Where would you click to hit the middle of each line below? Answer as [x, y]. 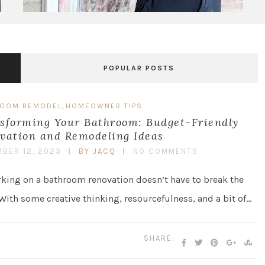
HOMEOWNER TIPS [104, 106]
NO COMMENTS [166, 151]
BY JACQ [97, 151]
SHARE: [159, 238]
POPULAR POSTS [139, 68]
